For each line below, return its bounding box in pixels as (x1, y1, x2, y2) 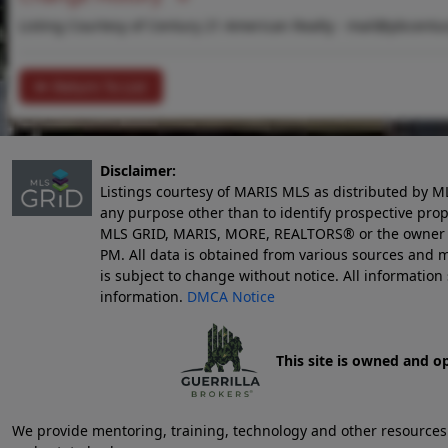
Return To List (50, 77, 146, 96)
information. (100, 287, 187, 306)
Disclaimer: (100, 161, 176, 180)
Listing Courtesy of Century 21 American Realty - (19, 16, 347, 35)
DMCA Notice (187, 287, 275, 306)
